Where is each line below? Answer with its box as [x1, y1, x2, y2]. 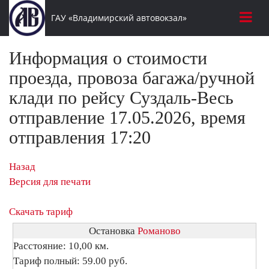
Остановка [88, 225, 138, 237]
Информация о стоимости [9, 48, 207, 68]
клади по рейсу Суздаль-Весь [9, 88, 234, 107]
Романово [137, 225, 181, 237]
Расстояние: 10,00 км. [13, 240, 109, 252]
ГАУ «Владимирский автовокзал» [50, 12, 187, 23]
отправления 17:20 [9, 127, 151, 147]
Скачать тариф [9, 206, 73, 217]
